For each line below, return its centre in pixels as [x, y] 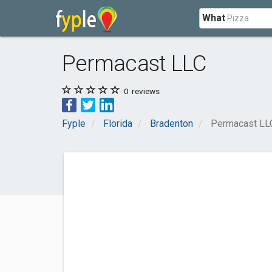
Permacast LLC [134, 63]
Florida [118, 124]
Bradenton [172, 124]
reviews [145, 91]
